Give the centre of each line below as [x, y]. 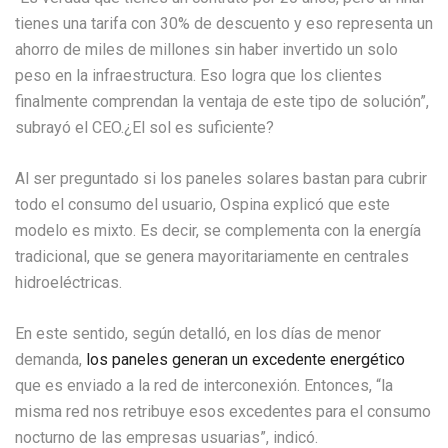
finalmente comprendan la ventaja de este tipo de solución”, [222, 101]
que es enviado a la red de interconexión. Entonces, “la [204, 385]
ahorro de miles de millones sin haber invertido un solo [206, 49]
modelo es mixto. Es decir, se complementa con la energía [218, 230]
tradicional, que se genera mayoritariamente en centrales [212, 256]
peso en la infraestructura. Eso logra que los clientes [198, 75]
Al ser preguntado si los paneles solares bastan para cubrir [221, 178]
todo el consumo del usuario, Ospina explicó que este [202, 204]
